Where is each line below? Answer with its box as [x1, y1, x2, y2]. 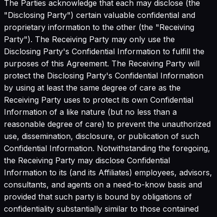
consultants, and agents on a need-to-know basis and [4, 179, 202, 189]
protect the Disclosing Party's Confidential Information [4, 70, 203, 80]
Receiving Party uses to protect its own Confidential [4, 94, 193, 105]
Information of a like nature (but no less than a [4, 107, 177, 117]
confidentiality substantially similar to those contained [4, 203, 199, 214]
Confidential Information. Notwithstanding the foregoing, [4, 143, 210, 153]
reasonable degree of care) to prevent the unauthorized [4, 119, 211, 129]
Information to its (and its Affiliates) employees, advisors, [4, 167, 212, 177]
